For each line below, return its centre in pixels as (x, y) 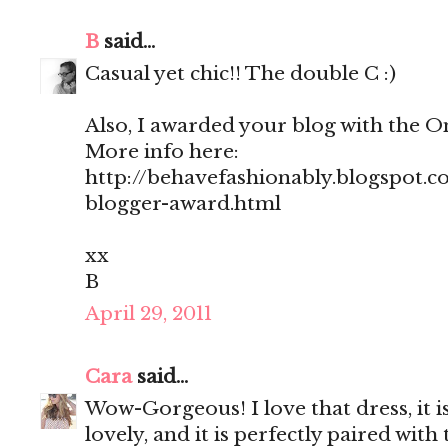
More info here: (162, 152)
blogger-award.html (183, 204)
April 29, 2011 (148, 314)
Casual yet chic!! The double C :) (240, 74)
